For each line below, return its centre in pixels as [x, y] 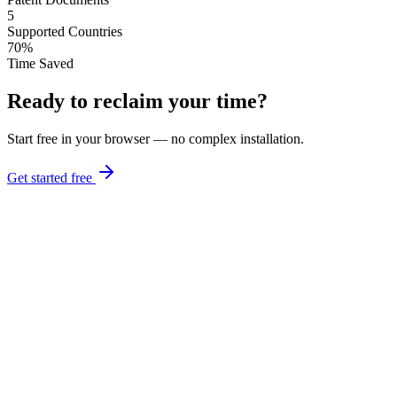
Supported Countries [65, 31]
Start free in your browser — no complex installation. [156, 138]
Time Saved [40, 63]
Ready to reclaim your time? [137, 101]
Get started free [50, 177]
